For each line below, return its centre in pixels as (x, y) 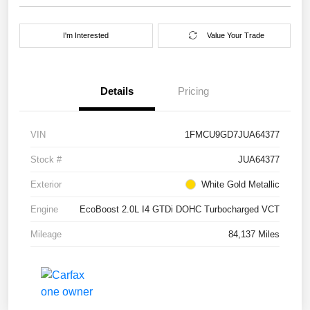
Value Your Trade (235, 35)
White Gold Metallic (240, 184)
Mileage (46, 234)
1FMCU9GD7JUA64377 (232, 134)
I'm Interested (86, 35)
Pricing (193, 91)
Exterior (46, 184)
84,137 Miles (254, 234)
